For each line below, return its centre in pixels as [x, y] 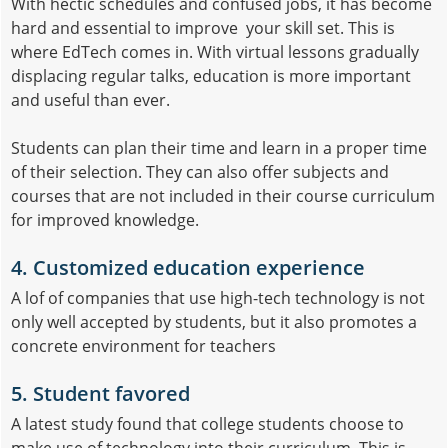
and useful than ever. [90, 99]
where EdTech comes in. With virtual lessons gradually [215, 51]
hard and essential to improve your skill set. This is [203, 27]
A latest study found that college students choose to [207, 423]
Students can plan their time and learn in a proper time [219, 147]
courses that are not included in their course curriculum [223, 195]
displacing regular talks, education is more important [211, 75]
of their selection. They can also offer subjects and [200, 171]
